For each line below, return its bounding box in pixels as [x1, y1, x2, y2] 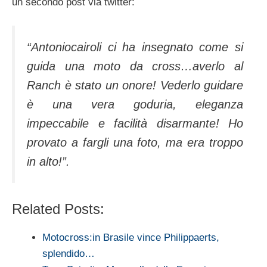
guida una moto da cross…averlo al [27, 59, 243, 73]
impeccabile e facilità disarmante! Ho [27, 116, 243, 130]
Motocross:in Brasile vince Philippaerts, [42, 232, 219, 244]
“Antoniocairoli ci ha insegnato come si [27, 40, 243, 54]
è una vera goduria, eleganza [27, 97, 243, 111]
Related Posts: [12, 201, 104, 218]
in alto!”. [27, 154, 70, 168]
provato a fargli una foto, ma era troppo [27, 135, 243, 149]
